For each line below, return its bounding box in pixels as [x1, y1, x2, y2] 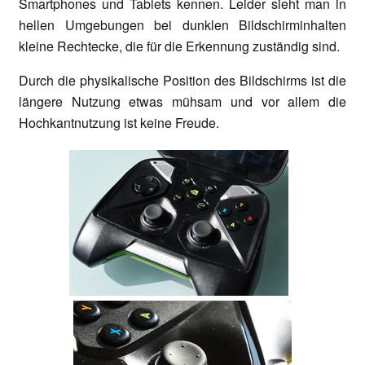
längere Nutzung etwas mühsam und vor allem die [19, 92, 346, 112]
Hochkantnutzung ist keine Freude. [19, 113, 219, 133]
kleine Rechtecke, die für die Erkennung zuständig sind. [19, 37, 340, 56]
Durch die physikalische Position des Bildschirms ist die [19, 71, 346, 90]
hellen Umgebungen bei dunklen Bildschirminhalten [19, 15, 346, 35]
